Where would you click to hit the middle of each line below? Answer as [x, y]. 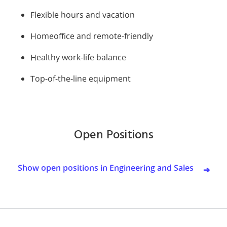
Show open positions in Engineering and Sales [105, 167]
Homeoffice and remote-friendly [92, 36]
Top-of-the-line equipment [81, 78]
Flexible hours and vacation [83, 14]
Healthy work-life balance [78, 57]
